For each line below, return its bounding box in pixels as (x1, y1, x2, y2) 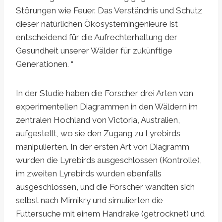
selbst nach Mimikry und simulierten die (16, 195, 163, 206)
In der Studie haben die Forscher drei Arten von (16, 88, 193, 99)
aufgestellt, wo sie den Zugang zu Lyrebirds (16, 128, 180, 139)
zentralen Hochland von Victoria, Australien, (16, 115, 180, 125)
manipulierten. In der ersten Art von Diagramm (16, 142, 189, 152)
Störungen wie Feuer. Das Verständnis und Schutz (16, 5, 202, 16)
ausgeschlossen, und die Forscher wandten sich (16, 182, 195, 192)
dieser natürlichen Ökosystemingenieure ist (16, 19, 178, 29)
